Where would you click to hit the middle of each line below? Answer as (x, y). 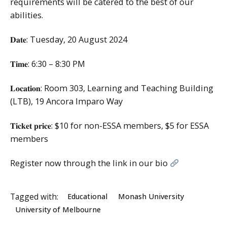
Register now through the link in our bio (90, 163)
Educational (88, 197)
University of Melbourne (58, 210)
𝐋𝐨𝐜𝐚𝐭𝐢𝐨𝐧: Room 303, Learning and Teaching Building (112, 88)
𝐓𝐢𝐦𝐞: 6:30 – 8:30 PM (48, 64)
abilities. (27, 15)
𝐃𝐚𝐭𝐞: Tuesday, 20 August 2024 (69, 39)
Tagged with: (34, 197)
